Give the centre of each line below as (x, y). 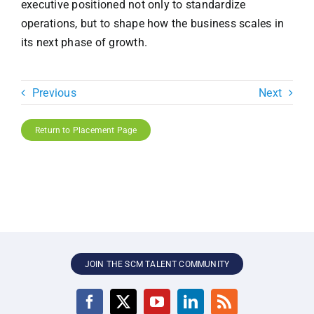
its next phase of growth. (84, 43)
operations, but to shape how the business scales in (152, 24)
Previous (54, 93)
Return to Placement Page (86, 131)
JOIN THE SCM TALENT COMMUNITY (157, 265)
